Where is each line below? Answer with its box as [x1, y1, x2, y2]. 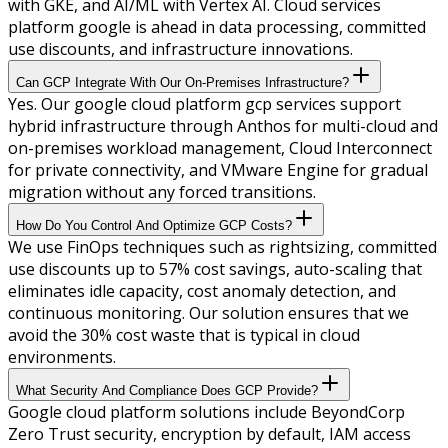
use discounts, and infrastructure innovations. [8, 37, 353, 60]
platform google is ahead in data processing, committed [8, 15, 426, 38]
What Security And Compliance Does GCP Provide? [16, 382, 318, 398]
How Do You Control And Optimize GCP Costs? [16, 217, 292, 233]
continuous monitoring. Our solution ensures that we [8, 301, 409, 324]
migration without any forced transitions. [8, 180, 316, 203]
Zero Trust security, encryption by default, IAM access [8, 422, 411, 445]
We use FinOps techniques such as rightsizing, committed [8, 235, 437, 258]
